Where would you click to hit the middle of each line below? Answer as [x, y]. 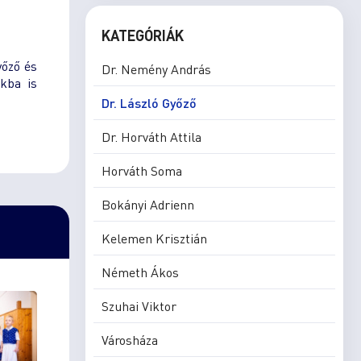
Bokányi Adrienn [148, 204]
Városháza [130, 340]
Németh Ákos [140, 272]
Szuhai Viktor [139, 306]
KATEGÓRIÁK [143, 35]
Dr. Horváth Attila [151, 137]
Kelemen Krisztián [154, 238]
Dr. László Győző [149, 103]
